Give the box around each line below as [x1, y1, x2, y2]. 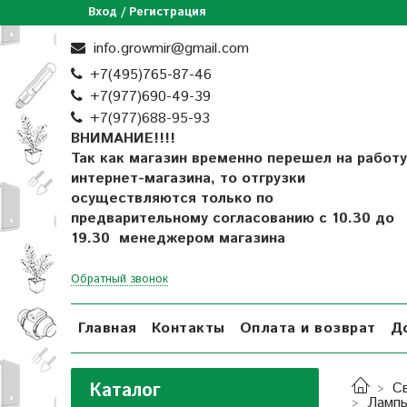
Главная [78, 317, 137, 339]
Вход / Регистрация [88, 4, 206, 21]
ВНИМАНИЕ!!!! [71, 128, 175, 149]
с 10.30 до [319, 208, 394, 229]
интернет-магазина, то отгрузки [71, 168, 305, 189]
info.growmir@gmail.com [89, 38, 249, 59]
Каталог [89, 378, 161, 405]
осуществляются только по [71, 188, 273, 209]
